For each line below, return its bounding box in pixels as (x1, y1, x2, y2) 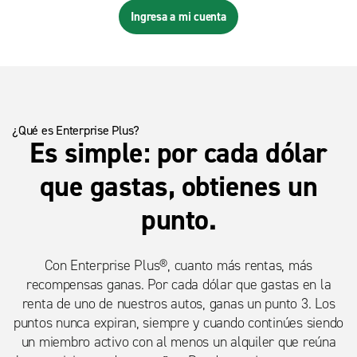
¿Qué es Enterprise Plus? (12, 122, 139, 138)
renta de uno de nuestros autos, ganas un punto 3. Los (22, 295, 335, 312)
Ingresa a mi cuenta (131, 9, 226, 24)
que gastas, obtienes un (39, 167, 318, 205)
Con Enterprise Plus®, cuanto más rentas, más (45, 257, 312, 274)
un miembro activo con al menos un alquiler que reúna (21, 333, 336, 351)
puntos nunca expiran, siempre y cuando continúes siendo (13, 314, 344, 331)
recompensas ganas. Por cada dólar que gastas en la (25, 276, 331, 293)
